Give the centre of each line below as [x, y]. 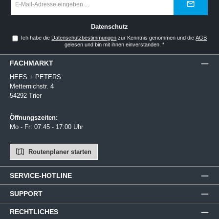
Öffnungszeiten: [34, 117]
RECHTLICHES [34, 212]
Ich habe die [36, 37]
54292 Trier [26, 95]
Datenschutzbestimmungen [84, 37]
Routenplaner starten [59, 152]
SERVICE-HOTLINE [41, 175]
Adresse [21, 10]
